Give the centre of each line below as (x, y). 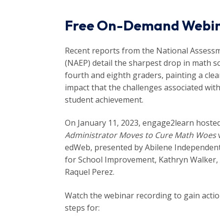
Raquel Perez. (90, 172)
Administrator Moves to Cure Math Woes (140, 135)
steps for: (82, 207)
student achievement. (104, 99)
